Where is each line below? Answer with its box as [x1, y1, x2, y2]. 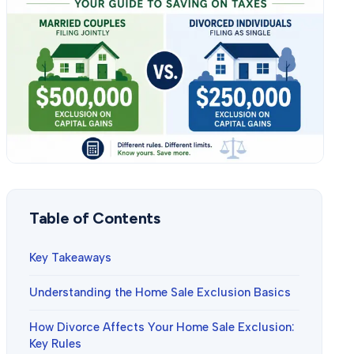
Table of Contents [29, 208, 160, 228]
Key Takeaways [29, 250, 111, 265]
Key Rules [29, 336, 81, 351]
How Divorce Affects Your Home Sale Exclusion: [29, 319, 294, 334]
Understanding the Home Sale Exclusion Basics [29, 284, 291, 299]
